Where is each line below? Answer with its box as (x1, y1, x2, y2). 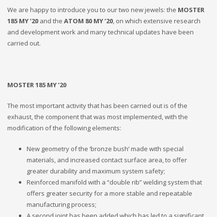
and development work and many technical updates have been (7, 27, 194, 36)
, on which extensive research (113, 16, 201, 25)
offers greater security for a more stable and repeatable (27, 188, 192, 198)
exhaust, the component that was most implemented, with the (7, 112, 188, 121)
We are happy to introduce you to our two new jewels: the (7, 5, 178, 14)
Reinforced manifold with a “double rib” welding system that (27, 177, 202, 186)
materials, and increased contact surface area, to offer (27, 155, 187, 164)
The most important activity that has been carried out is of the (7, 101, 187, 110)
